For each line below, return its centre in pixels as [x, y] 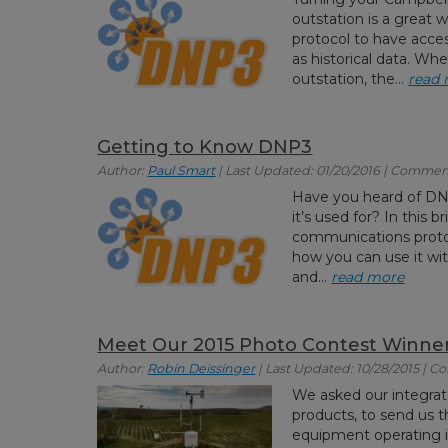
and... [312, 276]
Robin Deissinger [201, 368]
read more [368, 276]
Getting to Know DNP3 [205, 146]
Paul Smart [181, 170]
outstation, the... [350, 78]
